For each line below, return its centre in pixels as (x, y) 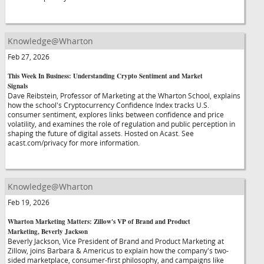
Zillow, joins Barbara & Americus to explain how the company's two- (118, 250)
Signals (18, 86)
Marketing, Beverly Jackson (48, 232)
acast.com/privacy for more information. (74, 143)
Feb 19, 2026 (29, 202)
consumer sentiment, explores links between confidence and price (116, 114)
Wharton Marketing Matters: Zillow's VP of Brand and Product (99, 222)
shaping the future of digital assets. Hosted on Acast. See (101, 133)
